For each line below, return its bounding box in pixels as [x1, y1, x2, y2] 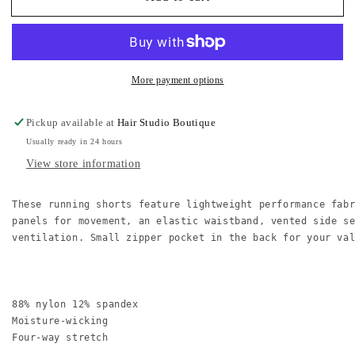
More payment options [131, 74, 224, 86]
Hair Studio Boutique [117, 116, 216, 128]
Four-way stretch [12, 331, 109, 343]
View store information [26, 157, 141, 170]
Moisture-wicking [12, 315, 109, 326]
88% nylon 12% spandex [12, 298, 139, 310]
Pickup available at [26, 116, 118, 128]
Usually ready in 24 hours [26, 136, 123, 146]
